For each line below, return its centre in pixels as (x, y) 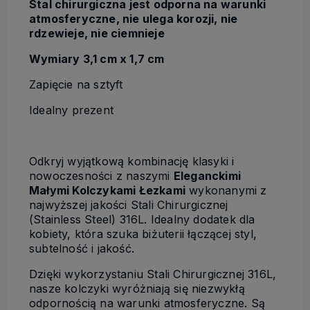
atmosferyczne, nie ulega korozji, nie (134, 19)
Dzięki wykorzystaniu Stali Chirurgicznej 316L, (153, 274)
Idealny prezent (73, 110)
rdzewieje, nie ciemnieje (97, 33)
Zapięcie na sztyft (76, 84)
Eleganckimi (207, 176)
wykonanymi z (226, 190)
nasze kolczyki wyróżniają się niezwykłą (137, 289)
